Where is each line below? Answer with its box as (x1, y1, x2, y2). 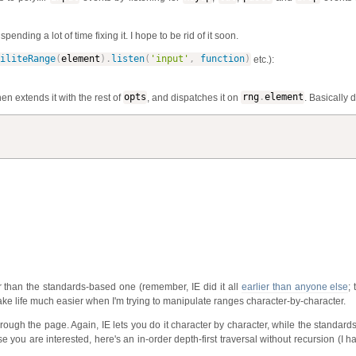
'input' (149, 53, 189, 65)
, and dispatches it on (147, 91, 242, 103)
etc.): (251, 53, 275, 65)
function (199, 53, 245, 65)
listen (110, 53, 145, 65)
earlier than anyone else (241, 281, 349, 292)
